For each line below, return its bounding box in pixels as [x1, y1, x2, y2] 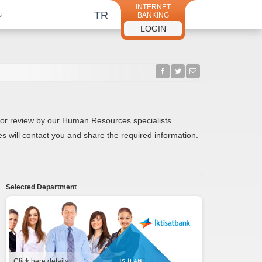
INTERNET [135, 3, 171, 11]
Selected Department [6, 182, 77, 191]
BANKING [137, 11, 169, 19]
